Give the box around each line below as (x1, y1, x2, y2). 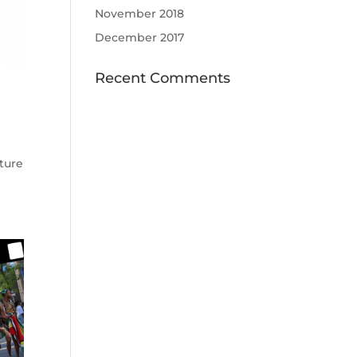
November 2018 (95, 6, 185, 21)
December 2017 (95, 30, 185, 45)
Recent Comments (95, 69, 231, 87)
